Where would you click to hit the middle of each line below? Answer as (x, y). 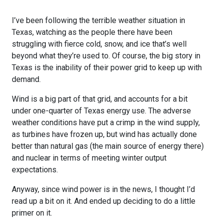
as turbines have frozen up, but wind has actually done (104, 134)
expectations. (35, 169)
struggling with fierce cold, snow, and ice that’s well (99, 44)
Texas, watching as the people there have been (92, 32)
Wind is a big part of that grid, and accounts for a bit (100, 99)
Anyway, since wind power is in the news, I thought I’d (103, 189)
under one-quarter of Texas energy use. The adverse (101, 110)
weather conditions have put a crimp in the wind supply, (106, 122)
